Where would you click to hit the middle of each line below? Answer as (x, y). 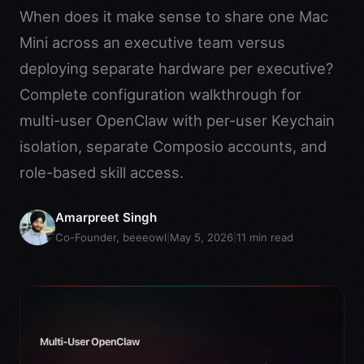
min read (270, 237)
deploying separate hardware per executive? (176, 68)
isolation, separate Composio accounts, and (173, 146)
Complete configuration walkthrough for (160, 94)
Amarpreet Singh (106, 217)
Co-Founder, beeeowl (111, 237)
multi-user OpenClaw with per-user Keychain (177, 120)
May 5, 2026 (201, 237)
